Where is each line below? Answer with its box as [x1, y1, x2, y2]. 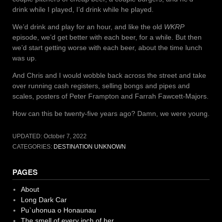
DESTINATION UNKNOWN [54, 143, 126, 150]
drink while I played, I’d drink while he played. [12, 5, 154, 13]
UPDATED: [12, 132, 44, 140]
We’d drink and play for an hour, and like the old [12, 22, 164, 31]
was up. [12, 54, 37, 62]
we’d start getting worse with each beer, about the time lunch [12, 43, 202, 52]
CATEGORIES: [12, 143, 54, 150]
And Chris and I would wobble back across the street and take [12, 71, 206, 79]
